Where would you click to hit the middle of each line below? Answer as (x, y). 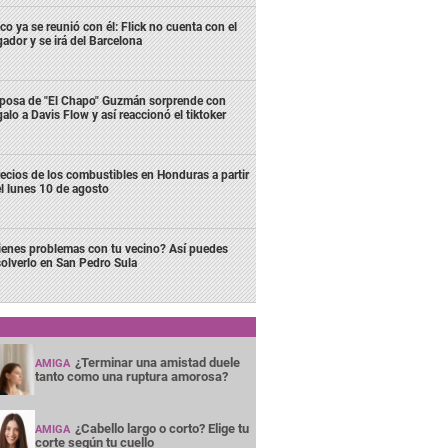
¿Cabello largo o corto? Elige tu (161, 428)
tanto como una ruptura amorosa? (131, 376)
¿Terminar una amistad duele (157, 362)
